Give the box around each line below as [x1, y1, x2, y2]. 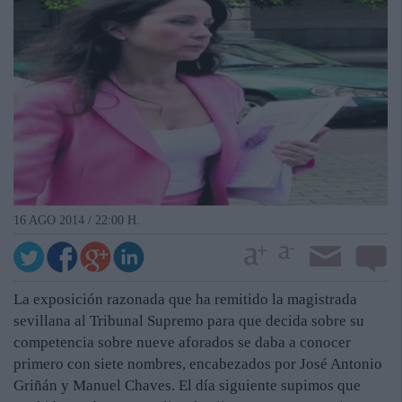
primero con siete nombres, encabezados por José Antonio [13, 355, 382, 373]
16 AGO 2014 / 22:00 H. [13, 213, 140, 227]
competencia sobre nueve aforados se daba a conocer [13, 334, 351, 352]
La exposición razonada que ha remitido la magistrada [13, 291, 357, 309]
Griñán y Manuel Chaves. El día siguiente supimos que [13, 377, 361, 395]
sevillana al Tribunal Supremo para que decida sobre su [13, 312, 364, 330]
